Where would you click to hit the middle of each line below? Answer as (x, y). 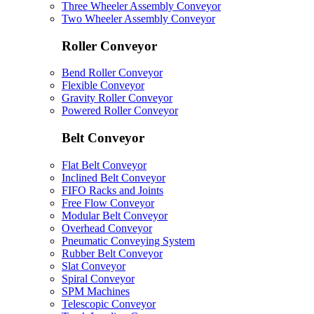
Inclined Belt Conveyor (114, 177)
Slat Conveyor (94, 266)
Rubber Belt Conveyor (112, 253)
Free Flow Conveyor (108, 203)
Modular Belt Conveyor (115, 215)
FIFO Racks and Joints (112, 190)
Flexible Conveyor (103, 86)
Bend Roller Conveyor (112, 73)
